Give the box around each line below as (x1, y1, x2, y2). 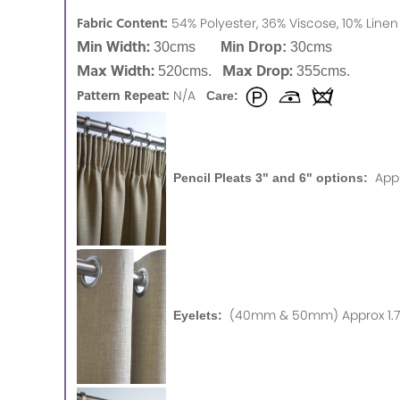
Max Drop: (222, 59, 293, 80)
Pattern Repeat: (77, 85, 170, 104)
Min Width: (77, 35, 154, 56)
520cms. (154, 62, 222, 79)
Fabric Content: (77, 12, 168, 31)
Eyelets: (166, 308, 229, 323)
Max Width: (77, 59, 154, 80)
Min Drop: (221, 38, 290, 54)
